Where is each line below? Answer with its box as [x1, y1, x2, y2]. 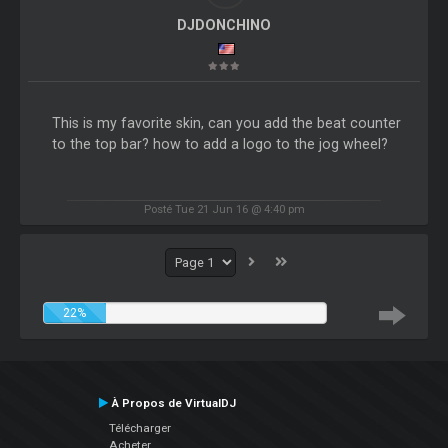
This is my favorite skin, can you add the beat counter [51, 115, 401, 132]
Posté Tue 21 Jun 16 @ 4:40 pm [143, 201, 305, 216]
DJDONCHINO [176, 17, 271, 34]
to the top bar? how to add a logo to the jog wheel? [51, 136, 388, 153]
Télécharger [108, 420, 171, 435]
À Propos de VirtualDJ [107, 395, 236, 410]
